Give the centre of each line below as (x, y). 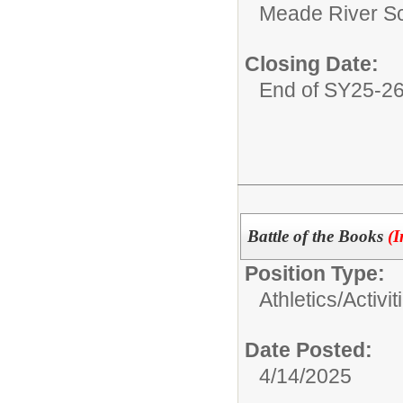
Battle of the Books (317, 236)
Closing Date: (312, 64)
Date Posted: (309, 349)
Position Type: (315, 273)
